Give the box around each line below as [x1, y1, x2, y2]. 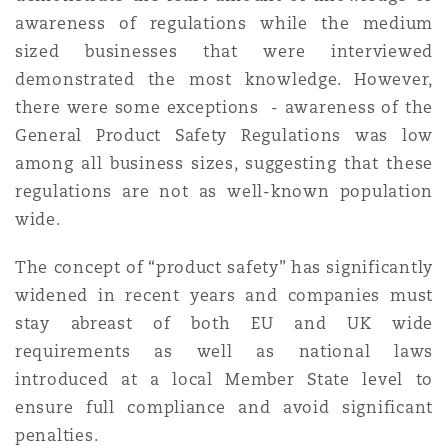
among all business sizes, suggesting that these [15, 153, 433, 174]
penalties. [15, 425, 99, 446]
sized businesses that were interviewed [15, 41, 433, 62]
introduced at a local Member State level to [15, 369, 433, 390]
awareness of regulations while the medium [15, 13, 433, 34]
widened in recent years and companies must [15, 285, 433, 306]
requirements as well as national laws [15, 341, 433, 362]
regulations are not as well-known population [15, 181, 433, 202]
